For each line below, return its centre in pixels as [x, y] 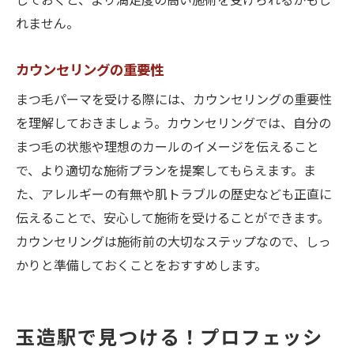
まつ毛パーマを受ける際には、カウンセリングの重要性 [174, 101]
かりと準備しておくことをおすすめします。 [141, 267]
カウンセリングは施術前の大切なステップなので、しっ [173, 243]
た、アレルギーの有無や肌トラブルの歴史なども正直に [174, 196]
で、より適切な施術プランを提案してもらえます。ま [166, 172]
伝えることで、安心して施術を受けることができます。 [173, 219]
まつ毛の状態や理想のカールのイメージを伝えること [168, 148]
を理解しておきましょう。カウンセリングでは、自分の [173, 124]
